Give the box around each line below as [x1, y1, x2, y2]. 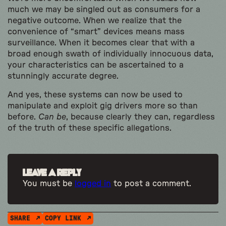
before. [8, 113, 38, 122]
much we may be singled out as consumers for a [8, 6, 200, 14]
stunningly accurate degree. [8, 72, 119, 81]
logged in [75, 180, 111, 188]
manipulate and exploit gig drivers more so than [8, 102, 198, 110]
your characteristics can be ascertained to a [8, 61, 184, 70]
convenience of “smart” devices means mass [8, 28, 185, 36]
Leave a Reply [23, 168, 81, 179]
